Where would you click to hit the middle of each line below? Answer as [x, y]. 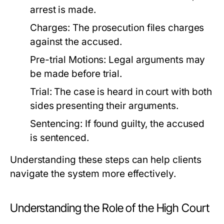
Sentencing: [56, 124]
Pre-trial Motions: [68, 60]
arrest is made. [63, 10]
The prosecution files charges [137, 28]
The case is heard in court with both [132, 92]
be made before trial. [76, 74]
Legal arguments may [156, 60]
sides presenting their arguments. [104, 106]
